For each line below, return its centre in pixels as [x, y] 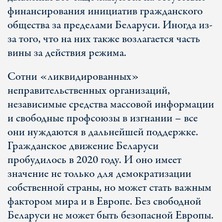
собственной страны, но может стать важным [110, 188]
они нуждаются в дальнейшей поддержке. [103, 132]
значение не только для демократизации [99, 174]
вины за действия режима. [67, 53]
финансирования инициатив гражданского [105, 11]
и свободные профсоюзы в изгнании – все [103, 118]
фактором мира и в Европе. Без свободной [104, 202]
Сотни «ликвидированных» [73, 77]
